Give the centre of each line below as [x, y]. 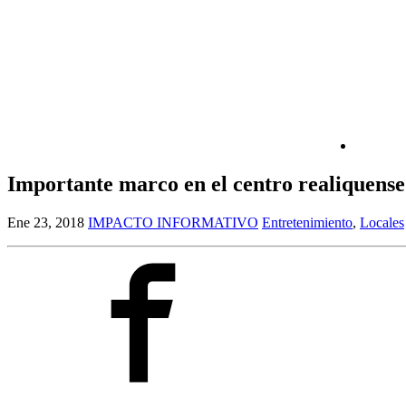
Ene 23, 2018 [46, 223]
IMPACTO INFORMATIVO [173, 223]
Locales [382, 223]
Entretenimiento [307, 223]
